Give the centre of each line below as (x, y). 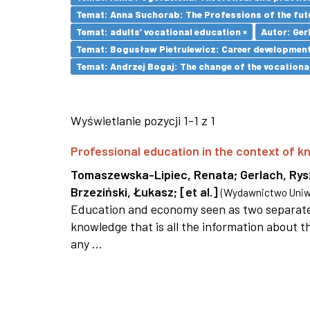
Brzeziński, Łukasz (122, 192)
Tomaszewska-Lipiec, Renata (152, 174)
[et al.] (199, 192)
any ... (86, 244)
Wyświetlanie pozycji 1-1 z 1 (143, 120)
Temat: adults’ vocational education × (162, 31)
